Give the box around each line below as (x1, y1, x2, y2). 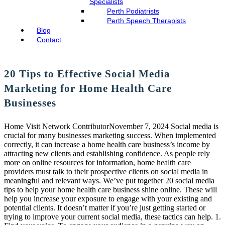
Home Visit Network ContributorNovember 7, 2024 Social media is (4, 122, 218, 131)
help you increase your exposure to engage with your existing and (4, 194, 212, 203)
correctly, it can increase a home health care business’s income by (4, 140, 210, 149)
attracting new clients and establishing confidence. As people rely (4, 149, 210, 158)
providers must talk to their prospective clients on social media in (4, 167, 208, 176)
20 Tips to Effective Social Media (4, 68, 171, 79)
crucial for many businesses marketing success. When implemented (4, 131, 216, 140)
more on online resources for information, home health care (4, 158, 191, 167)
